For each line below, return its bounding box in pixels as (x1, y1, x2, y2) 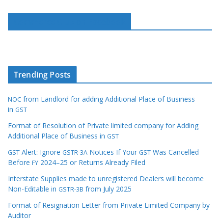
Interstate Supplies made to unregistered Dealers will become (8, 174, 204, 183)
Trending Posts (14, 69, 71, 80)
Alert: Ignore (20, 147, 62, 157)
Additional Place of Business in (8, 131, 107, 140)
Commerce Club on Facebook (14, 16, 125, 27)
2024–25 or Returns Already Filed (38, 158, 145, 167)
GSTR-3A (62, 148, 87, 157)
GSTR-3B (58, 185, 83, 193)
